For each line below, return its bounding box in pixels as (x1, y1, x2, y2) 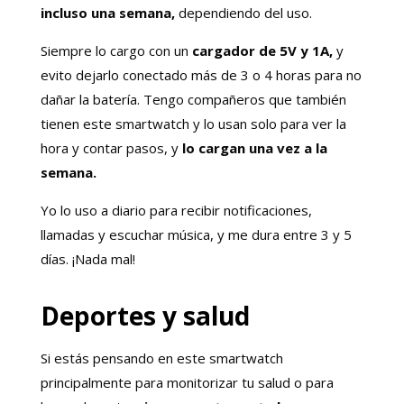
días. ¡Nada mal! (40, 249, 135, 268)
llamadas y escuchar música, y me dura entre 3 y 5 (40, 225, 352, 243)
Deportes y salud (40, 298, 250, 333)
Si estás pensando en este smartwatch (40, 348, 283, 367)
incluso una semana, (40, 3, 175, 22)
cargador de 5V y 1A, (188, 41, 333, 60)
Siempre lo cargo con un (40, 41, 188, 60)
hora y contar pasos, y (40, 138, 182, 157)
